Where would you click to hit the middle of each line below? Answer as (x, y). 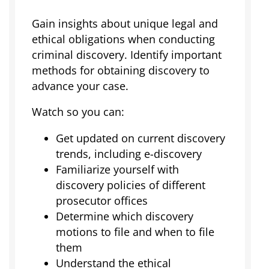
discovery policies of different (130, 185)
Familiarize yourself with (117, 169)
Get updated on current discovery (140, 138)
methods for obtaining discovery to (120, 70)
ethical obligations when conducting (123, 39)
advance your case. (80, 86)
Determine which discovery (124, 216)
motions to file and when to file (135, 231)
